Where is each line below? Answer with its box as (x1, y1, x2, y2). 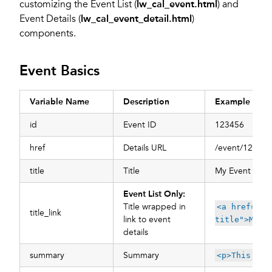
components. (19, 27, 76, 39)
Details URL (123, 142, 166, 153)
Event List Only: (123, 188, 185, 199)
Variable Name (30, 95, 89, 107)
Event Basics (19, 61, 100, 79)
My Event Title (215, 165, 270, 176)
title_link (30, 207, 61, 218)
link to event (123, 214, 171, 225)
